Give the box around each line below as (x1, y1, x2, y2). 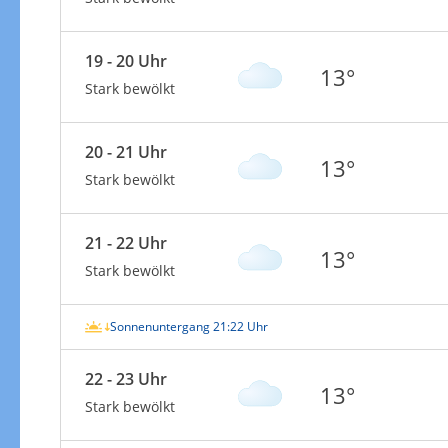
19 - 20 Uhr (84, 49, 167, 72)
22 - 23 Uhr (84, 367, 167, 390)
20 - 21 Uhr (84, 140, 167, 163)
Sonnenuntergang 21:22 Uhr (109, 317, 268, 335)
